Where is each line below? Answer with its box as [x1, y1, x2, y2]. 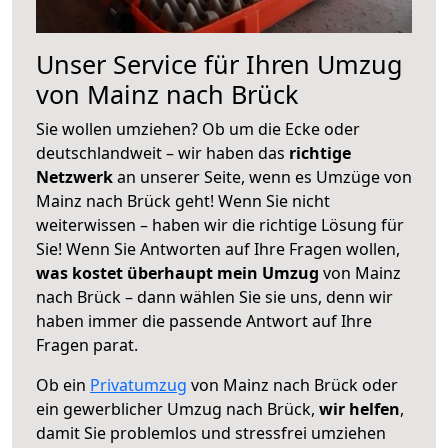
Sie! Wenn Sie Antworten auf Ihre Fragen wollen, [36, 237, 400, 260]
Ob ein [36, 373, 90, 396]
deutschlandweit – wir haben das [36, 141, 289, 164]
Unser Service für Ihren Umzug [36, 46, 403, 81]
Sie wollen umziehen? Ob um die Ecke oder [36, 117, 360, 140]
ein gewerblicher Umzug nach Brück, [36, 397, 319, 420]
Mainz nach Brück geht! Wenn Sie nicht [36, 189, 330, 212]
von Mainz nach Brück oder [187, 373, 398, 396]
